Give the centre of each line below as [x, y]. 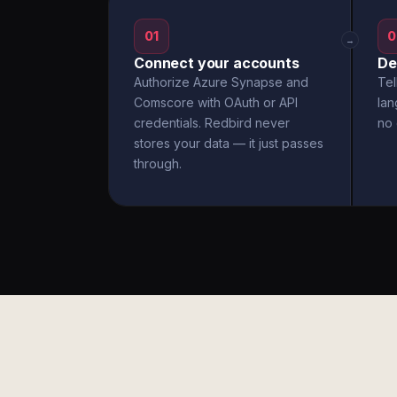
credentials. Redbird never [212, 123]
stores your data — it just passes [229, 143]
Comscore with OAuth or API [216, 102]
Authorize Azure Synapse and [221, 82]
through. [158, 163]
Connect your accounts [217, 63]
